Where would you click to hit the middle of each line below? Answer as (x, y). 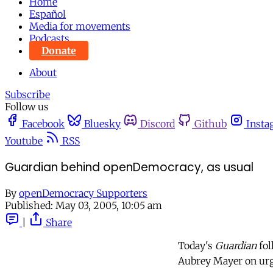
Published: (29, 206)
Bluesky (102, 124)
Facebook (43, 124)
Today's (197, 246)
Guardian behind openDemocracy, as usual (129, 167)
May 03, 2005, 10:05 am (109, 206)
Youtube (24, 141)
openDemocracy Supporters (83, 193)
